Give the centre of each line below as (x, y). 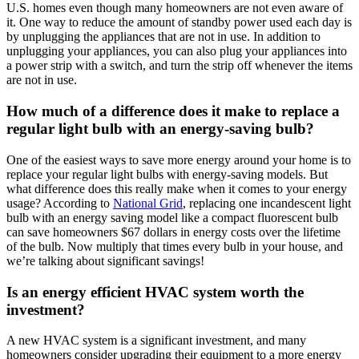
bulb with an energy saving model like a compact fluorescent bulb (172, 217)
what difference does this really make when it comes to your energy (177, 188)
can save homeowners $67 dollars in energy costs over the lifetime (173, 232)
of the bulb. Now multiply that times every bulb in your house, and (175, 246)
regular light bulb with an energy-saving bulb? (160, 129)
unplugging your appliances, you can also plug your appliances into (177, 51)
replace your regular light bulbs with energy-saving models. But (167, 174)
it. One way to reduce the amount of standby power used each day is (179, 22)
